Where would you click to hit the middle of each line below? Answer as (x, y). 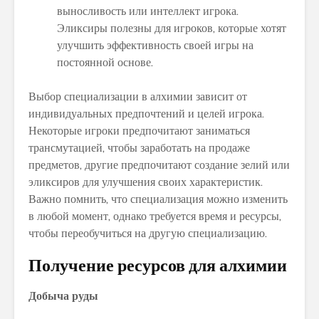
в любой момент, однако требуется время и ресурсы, (155, 216)
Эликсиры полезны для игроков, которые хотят (172, 28)
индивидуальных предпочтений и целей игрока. (146, 113)
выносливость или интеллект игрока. (148, 11)
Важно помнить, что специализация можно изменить (158, 199)
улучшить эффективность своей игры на (155, 45)
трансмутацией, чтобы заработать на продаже (139, 147)
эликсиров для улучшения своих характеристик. (146, 182)
